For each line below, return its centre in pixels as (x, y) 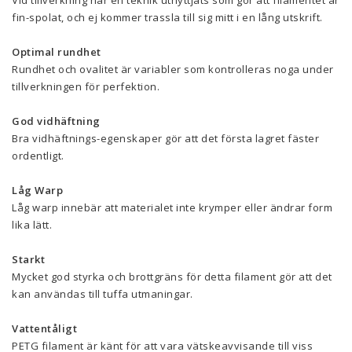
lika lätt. (32, 225)
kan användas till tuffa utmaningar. (103, 294)
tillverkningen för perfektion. (86, 86)
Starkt (28, 259)
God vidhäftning (56, 121)
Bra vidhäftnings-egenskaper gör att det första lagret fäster (165, 138)
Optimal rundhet (57, 52)
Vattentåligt (44, 328)
